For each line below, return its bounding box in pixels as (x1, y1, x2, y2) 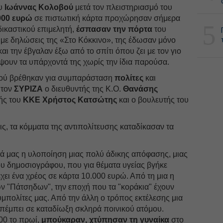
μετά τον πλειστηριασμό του (73, 2, 173, 11)
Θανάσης (123, 84, 158, 93)
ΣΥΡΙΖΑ (14, 84, 43, 93)
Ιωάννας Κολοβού (4, 2, 74, 11)
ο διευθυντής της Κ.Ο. (43, 84, 123, 93)
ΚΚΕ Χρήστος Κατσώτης (23, 95, 117, 104)
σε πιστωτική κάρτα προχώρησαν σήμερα (32, 13, 181, 22)
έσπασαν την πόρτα (76, 24, 153, 33)
